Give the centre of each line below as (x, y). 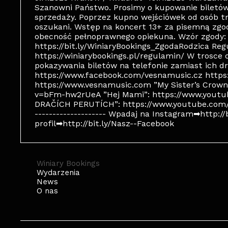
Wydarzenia (58, 173)
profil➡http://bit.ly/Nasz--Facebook (104, 123)
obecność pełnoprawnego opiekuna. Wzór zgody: (130, 36)
